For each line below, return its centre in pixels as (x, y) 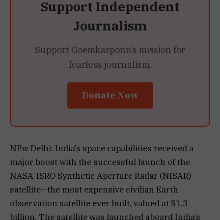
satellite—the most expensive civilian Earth (94, 189)
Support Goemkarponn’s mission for (110, 50)
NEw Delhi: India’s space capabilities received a (102, 148)
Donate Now (110, 97)
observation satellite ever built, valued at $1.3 (99, 203)
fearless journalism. (110, 64)
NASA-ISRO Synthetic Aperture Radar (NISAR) (101, 176)
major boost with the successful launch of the (100, 162)
